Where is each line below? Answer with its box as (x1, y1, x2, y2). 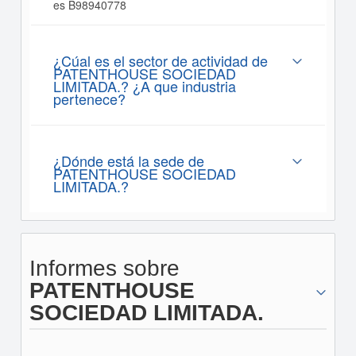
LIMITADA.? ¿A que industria (52, 75, 236, 96)
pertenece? (52, 88, 126, 109)
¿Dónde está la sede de (52, 150, 204, 171)
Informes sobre (29, 256, 180, 281)
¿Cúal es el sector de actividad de (52, 50, 268, 71)
